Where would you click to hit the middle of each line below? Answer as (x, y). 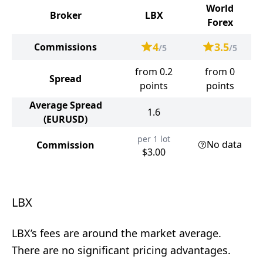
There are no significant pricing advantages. (121, 250)
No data (224, 144)
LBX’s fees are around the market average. (117, 233)
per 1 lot (154, 139)
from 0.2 (154, 72)
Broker (65, 15)
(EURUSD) (65, 119)
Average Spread (65, 105)
